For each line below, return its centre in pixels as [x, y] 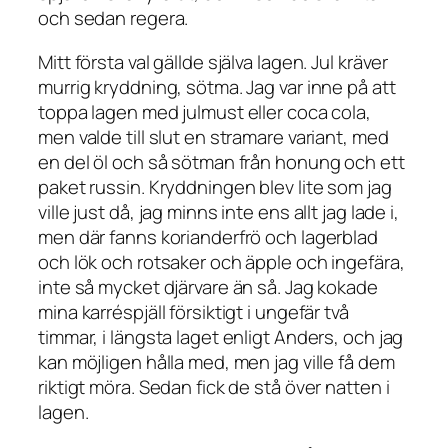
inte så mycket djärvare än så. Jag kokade [208, 286]
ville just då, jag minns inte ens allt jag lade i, [218, 211]
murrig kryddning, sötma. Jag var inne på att [217, 86]
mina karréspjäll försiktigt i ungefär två [193, 311]
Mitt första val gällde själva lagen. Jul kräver [213, 61]
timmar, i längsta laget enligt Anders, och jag [221, 336]
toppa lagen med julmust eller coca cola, [204, 111]
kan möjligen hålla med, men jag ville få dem [216, 361]
